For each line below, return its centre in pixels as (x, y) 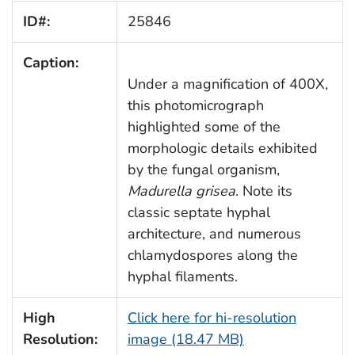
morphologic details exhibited (222, 148)
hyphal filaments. (182, 276)
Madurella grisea (181, 191)
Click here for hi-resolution (212, 317)
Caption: (50, 62)
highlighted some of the (204, 126)
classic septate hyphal (198, 212)
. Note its (263, 191)
